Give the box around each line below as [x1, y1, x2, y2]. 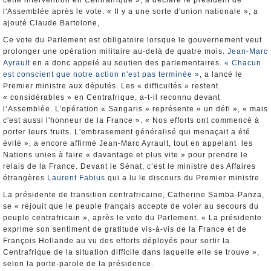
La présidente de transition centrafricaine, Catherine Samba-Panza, [3, 191, 264, 199]
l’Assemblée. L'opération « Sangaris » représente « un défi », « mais [3, 105, 268, 113]
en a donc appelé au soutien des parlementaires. [30, 59, 224, 67]
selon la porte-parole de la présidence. [3, 260, 154, 268]
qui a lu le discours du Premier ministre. [105, 174, 262, 182]
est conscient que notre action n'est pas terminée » [3, 70, 200, 79]
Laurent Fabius [47, 174, 105, 182]
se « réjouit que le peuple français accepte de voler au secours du [3, 202, 259, 211]
